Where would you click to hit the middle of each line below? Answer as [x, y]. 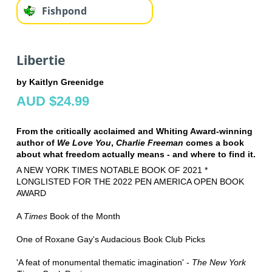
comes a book [213, 142]
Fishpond [64, 11]
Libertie [40, 60]
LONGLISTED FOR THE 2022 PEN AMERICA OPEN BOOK [130, 181]
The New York [219, 262]
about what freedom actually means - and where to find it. [136, 154]
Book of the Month [83, 216]
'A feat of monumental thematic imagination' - [104, 262]
